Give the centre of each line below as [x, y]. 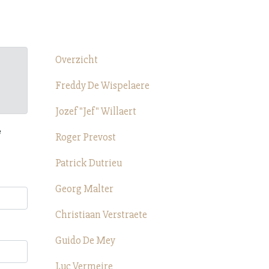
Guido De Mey [85, 240]
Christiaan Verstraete [101, 215]
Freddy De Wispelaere [102, 86]
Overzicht [77, 60]
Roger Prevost [86, 137]
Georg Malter [84, 189]
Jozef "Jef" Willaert [96, 111]
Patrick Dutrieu [89, 163]
